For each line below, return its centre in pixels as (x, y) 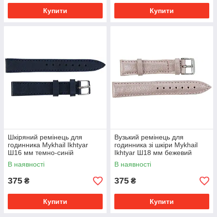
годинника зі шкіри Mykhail (156, 145)
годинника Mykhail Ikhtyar (48, 145)
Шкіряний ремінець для (45, 137)
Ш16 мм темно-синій (41, 153)
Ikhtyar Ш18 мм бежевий (153, 153)
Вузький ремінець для (149, 137)
